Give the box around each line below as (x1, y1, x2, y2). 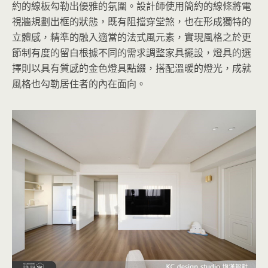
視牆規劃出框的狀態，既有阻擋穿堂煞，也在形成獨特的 (12, 14, 251, 28)
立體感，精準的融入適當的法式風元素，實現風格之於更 (12, 30, 251, 44)
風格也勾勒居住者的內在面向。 (12, 77, 146, 90)
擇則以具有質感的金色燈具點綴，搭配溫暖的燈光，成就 (12, 61, 251, 75)
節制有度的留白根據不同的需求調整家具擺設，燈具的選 (12, 45, 251, 59)
